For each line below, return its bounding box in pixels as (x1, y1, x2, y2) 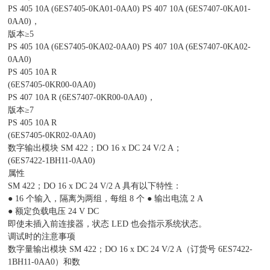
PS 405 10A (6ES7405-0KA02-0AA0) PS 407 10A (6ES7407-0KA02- (8, 42, 251, 51)
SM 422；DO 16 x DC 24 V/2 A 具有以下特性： (8, 181, 182, 190)
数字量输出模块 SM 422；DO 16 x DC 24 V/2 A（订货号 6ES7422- (8, 245, 253, 254)
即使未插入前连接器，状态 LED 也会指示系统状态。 (8, 219, 207, 228)
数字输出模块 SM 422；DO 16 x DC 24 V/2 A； (8, 143, 183, 152)
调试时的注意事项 (8, 232, 76, 241)
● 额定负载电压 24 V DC (8, 207, 99, 216)
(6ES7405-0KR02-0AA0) (8, 131, 96, 140)
